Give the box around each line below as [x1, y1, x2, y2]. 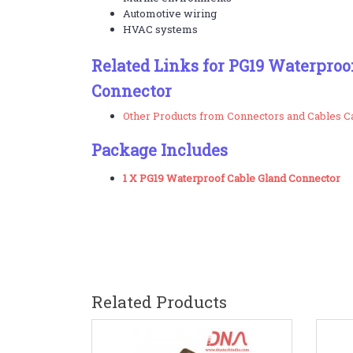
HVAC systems [122, 22, 198, 36]
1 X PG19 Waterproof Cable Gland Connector [122, 171, 340, 185]
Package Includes [91, 139, 228, 160]
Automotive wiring [122, 6, 217, 20]
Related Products [91, 291, 227, 313]
